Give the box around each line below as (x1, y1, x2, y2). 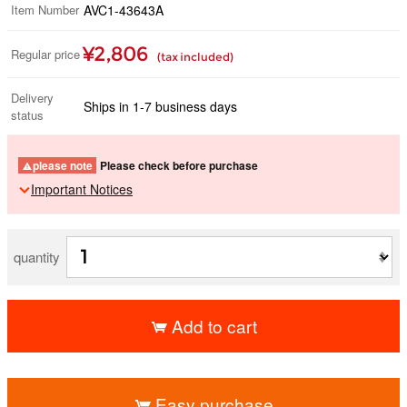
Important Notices (31, 179, 133, 198)
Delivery (11, 88, 54, 106)
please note (33, 156, 93, 174)
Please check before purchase (100, 156, 258, 174)
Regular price (11, 45, 80, 63)
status (11, 105, 44, 124)
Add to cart (171, 313, 257, 338)
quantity (14, 246, 60, 266)
